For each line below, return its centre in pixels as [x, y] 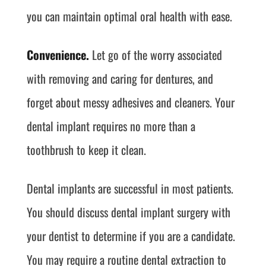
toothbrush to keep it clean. [86, 150]
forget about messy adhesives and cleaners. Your [130, 102]
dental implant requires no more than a [111, 126]
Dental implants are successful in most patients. [130, 188]
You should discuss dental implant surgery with [128, 212]
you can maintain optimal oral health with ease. [129, 16]
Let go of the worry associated [155, 55]
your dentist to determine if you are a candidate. [131, 236]
